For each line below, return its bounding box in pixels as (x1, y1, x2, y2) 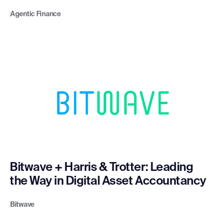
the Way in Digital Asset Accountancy (10, 175, 206, 188)
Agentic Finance (10, 11, 61, 18)
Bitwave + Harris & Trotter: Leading (10, 162, 193, 174)
